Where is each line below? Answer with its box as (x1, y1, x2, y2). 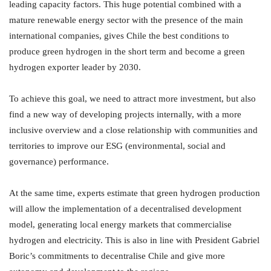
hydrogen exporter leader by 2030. (9, 62, 141, 73)
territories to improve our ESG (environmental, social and (9, 141, 226, 151)
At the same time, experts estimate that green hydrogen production (9, 188, 260, 198)
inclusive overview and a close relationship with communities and (9, 125, 258, 135)
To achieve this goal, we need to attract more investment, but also (9, 94, 256, 104)
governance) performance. (9, 157, 109, 167)
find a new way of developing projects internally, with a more (9, 109, 241, 120)
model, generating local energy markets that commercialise (9, 220, 232, 230)
